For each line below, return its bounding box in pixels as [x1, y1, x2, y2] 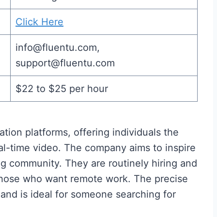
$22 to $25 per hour [15, 83, 108, 95]
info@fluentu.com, [15, 42, 100, 54]
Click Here [15, 16, 63, 28]
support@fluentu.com [15, 57, 115, 69]
